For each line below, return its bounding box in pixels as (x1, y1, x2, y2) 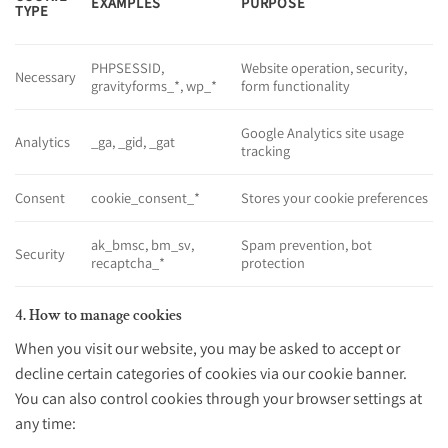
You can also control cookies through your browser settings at (15, 388, 422, 410)
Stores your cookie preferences (241, 188, 429, 208)
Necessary (15, 67, 76, 87)
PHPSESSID (91, 58, 162, 78)
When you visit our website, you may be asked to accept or (15, 338, 400, 360)
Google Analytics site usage (241, 123, 405, 143)
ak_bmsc (91, 235, 146, 255)
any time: (15, 413, 76, 435)
